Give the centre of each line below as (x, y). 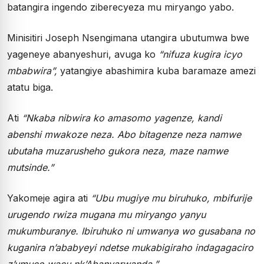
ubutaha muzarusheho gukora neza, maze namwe (118, 151)
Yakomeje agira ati (49, 198)
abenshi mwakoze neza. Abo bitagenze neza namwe (124, 134)
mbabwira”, (34, 70)
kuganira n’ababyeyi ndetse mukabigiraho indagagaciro (130, 247)
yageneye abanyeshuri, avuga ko (83, 54)
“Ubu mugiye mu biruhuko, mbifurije (171, 198)
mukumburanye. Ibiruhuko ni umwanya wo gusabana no (131, 231)
